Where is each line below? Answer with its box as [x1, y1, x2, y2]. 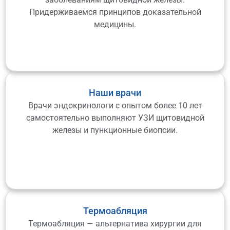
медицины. [94, 19, 136, 29]
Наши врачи [89, 87, 141, 98]
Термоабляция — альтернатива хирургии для [28, 218, 202, 228]
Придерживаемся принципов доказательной [29, 7, 201, 17]
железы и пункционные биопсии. [52, 125, 178, 135]
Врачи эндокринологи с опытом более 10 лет [28, 100, 202, 110]
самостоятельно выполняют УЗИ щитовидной [26, 112, 204, 123]
